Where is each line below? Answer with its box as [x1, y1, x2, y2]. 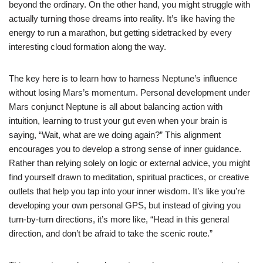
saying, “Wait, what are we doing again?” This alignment [9, 129, 221, 140]
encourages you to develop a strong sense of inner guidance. [9, 143, 241, 154]
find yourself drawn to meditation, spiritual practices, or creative [9, 171, 249, 182]
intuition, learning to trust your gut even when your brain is [9, 115, 228, 126]
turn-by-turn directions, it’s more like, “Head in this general [9, 214, 229, 224]
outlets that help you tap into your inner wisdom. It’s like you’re [9, 186, 245, 196]
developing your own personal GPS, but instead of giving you [9, 200, 241, 210]
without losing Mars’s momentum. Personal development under [9, 87, 250, 97]
